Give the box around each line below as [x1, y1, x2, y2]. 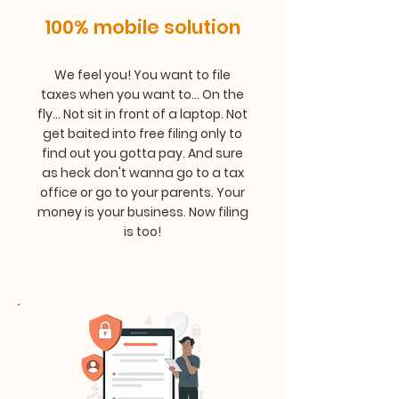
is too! [124, 223, 161, 240]
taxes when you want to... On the [41, 85, 244, 103]
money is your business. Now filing [37, 203, 248, 221]
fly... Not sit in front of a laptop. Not [37, 105, 248, 123]
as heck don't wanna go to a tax [41, 164, 244, 182]
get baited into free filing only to [43, 125, 242, 142]
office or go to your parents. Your [40, 183, 245, 201]
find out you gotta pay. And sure [42, 144, 243, 162]
